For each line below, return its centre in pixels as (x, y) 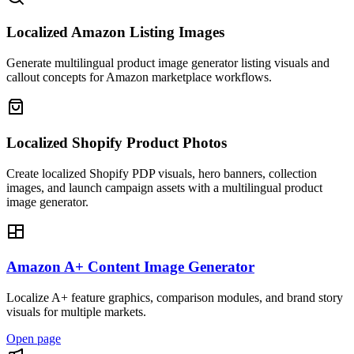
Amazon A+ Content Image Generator (130, 267)
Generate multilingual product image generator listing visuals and (168, 63)
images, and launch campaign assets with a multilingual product (164, 187)
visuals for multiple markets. (76, 312)
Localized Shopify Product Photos (117, 142)
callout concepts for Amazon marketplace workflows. (139, 77)
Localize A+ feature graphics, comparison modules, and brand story (175, 298)
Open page (34, 339)
